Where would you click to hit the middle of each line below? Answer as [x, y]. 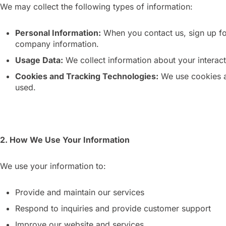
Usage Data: [39, 60]
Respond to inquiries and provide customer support [113, 208]
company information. [57, 44]
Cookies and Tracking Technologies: [87, 76]
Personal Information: [58, 33]
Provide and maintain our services [80, 192]
